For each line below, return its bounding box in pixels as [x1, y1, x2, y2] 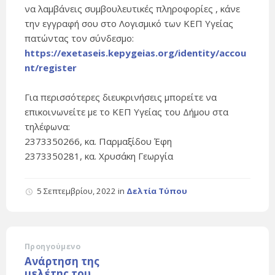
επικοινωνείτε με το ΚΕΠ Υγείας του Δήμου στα [25, 106, 228, 118]
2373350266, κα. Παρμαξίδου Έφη [25, 135, 172, 148]
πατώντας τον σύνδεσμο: [25, 32, 134, 45]
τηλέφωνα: [25, 120, 70, 133]
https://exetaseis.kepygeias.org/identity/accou [25, 47, 246, 60]
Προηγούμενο [25, 241, 81, 252]
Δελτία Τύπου [126, 185, 187, 197]
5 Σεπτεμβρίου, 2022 [37, 185, 118, 197]
